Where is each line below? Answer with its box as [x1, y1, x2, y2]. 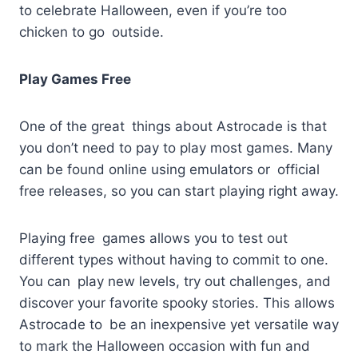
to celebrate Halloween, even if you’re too [19, 2, 287, 18]
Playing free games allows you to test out [19, 229, 288, 246]
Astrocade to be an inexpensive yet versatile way [19, 316, 339, 332]
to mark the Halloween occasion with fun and [19, 337, 310, 354]
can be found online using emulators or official [19, 161, 320, 177]
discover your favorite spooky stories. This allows [19, 294, 335, 311]
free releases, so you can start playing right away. [19, 182, 339, 199]
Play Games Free [19, 70, 131, 87]
